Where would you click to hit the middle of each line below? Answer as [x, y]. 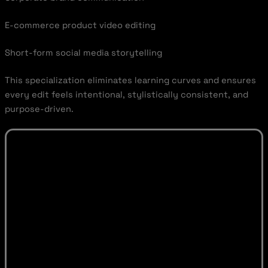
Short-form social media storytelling [83, 52]
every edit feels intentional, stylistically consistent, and [126, 94]
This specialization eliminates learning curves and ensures [130, 80]
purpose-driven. [39, 109]
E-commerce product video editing [80, 25]
